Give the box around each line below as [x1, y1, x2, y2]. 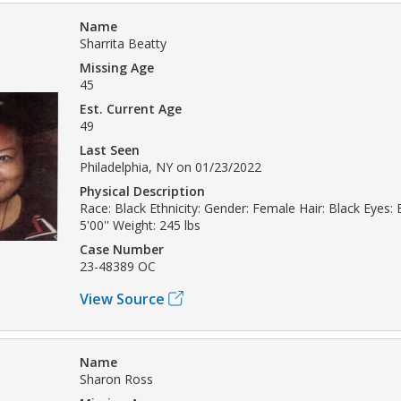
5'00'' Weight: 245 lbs [80, 216, 200, 234]
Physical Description [80, 182, 205, 200]
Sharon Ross [80, 370, 153, 388]
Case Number [80, 240, 164, 258]
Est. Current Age [80, 99, 182, 117]
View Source [80, 288, 165, 309]
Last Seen [80, 141, 140, 158]
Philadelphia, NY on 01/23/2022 [80, 158, 261, 175]
